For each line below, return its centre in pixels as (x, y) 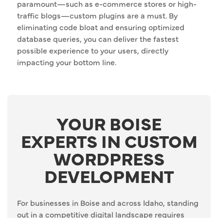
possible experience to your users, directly (93, 50)
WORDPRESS (109, 158)
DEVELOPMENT (109, 176)
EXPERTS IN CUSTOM (109, 141)
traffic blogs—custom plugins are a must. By (97, 15)
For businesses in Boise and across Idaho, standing (108, 203)
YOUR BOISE (109, 123)
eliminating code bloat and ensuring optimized (101, 27)
